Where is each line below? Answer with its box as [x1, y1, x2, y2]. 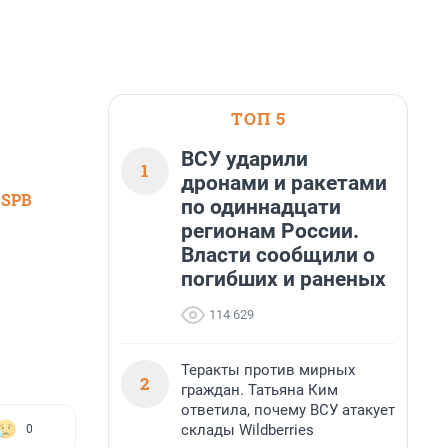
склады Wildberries [181, 421, 314, 439]
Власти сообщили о [181, 243, 375, 267]
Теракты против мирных [181, 361, 355, 379]
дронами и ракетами [181, 171, 387, 195]
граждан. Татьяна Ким [181, 381, 338, 399]
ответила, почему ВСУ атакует [181, 401, 395, 419]
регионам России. [181, 219, 359, 243]
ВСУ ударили [181, 147, 308, 171]
